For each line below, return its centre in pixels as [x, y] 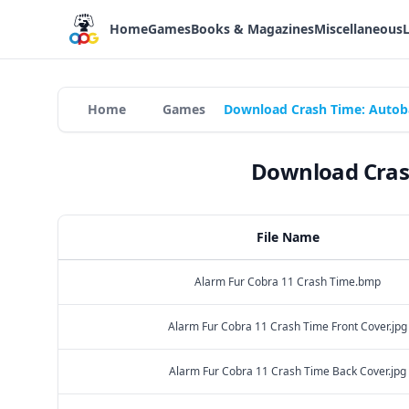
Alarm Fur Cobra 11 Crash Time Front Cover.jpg [288, 326]
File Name [288, 237]
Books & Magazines [252, 29]
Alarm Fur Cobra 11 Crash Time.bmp [288, 282]
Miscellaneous [358, 29]
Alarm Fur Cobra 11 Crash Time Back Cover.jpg [288, 371]
